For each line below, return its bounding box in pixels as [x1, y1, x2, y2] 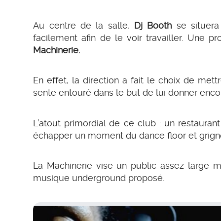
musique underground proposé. [33, 173, 165, 184]
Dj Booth [134, 20, 172, 31]
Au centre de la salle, [33, 20, 134, 31]
